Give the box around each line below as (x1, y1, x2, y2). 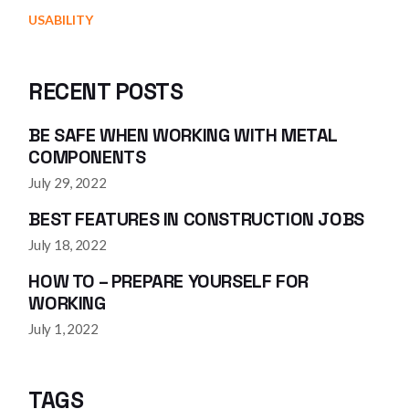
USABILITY (28, 12, 94, 28)
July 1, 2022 (28, 320, 99, 338)
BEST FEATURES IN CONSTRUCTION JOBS (28, 207, 364, 232)
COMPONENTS (28, 145, 146, 170)
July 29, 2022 (28, 174, 107, 192)
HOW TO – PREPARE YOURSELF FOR (28, 269, 309, 294)
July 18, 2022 (28, 236, 107, 254)
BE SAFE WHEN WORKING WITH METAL (28, 123, 337, 148)
